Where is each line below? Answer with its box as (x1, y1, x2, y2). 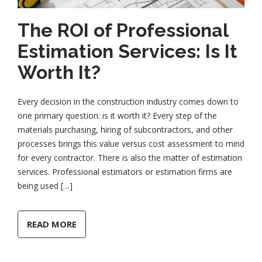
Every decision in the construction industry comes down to (18, 96, 239, 108)
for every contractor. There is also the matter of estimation (18, 152, 242, 164)
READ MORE (27, 218, 77, 230)
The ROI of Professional (18, 19, 228, 42)
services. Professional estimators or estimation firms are (18, 166, 232, 178)
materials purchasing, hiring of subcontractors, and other (18, 124, 233, 136)
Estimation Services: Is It (18, 40, 237, 63)
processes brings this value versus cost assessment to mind (18, 138, 244, 150)
